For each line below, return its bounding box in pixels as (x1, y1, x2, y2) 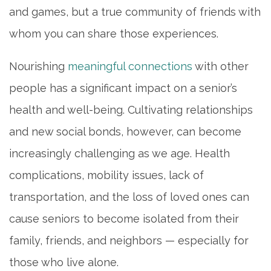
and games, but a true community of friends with (9, 5, 261, 19)
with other (192, 60, 249, 73)
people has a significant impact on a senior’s (9, 82, 237, 95)
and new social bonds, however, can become (9, 125, 241, 139)
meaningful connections (68, 60, 192, 73)
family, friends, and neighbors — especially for (9, 234, 249, 247)
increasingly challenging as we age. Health (9, 147, 230, 160)
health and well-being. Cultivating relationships (9, 103, 253, 117)
